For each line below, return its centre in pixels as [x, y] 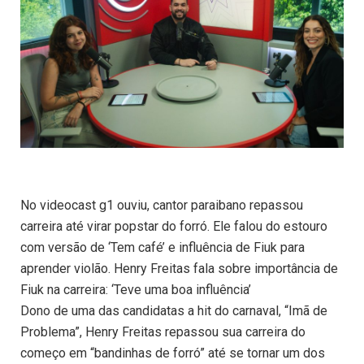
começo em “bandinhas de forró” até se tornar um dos [173, 353]
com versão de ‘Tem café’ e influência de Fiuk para [162, 248]
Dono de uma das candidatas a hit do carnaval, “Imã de [174, 311]
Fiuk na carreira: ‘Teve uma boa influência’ [136, 290]
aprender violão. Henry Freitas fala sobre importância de [179, 269]
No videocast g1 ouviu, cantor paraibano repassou [162, 206]
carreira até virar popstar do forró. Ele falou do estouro [174, 227]
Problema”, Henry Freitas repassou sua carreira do [163, 332]
